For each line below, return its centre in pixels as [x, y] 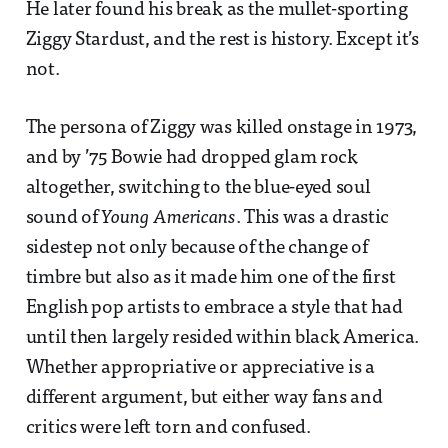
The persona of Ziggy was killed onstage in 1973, [221, 129]
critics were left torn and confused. [168, 429]
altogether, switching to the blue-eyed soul [198, 189]
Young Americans [168, 219]
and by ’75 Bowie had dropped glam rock [191, 159]
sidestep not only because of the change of [196, 249]
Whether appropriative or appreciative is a [200, 369]
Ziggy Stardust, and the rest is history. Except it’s [222, 41]
